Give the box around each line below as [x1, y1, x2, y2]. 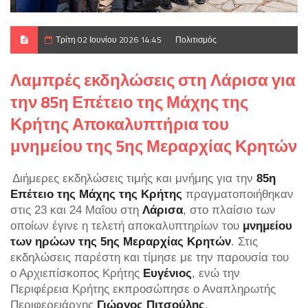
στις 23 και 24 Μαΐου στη [10, 202, 142, 217]
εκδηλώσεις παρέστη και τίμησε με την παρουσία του [10, 250, 289, 264]
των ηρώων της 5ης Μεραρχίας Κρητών [10, 234, 231, 248]
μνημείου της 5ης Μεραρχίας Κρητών [10, 133, 297, 158]
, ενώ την [192, 265, 240, 280]
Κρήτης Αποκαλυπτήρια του [10, 111, 229, 136]
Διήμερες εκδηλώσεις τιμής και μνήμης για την [12, 170, 256, 185]
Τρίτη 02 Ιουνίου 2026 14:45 [56, 32, 162, 46]
